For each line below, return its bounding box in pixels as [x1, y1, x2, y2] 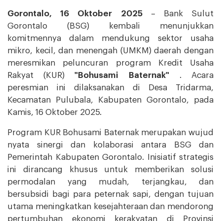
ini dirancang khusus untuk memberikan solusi [7, 165, 214, 174]
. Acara [169, 71, 214, 79]
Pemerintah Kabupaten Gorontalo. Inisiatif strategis [7, 152, 214, 161]
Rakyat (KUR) [7, 71, 75, 79]
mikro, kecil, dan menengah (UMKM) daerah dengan [7, 46, 214, 55]
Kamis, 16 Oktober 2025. [7, 108, 102, 116]
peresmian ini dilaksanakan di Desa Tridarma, [7, 83, 214, 92]
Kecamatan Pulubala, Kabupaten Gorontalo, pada [7, 95, 214, 104]
